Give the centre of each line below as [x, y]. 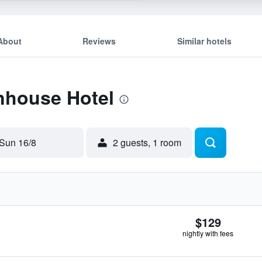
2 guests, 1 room [147, 142]
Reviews [99, 41]
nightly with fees [208, 233]
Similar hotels [204, 41]
